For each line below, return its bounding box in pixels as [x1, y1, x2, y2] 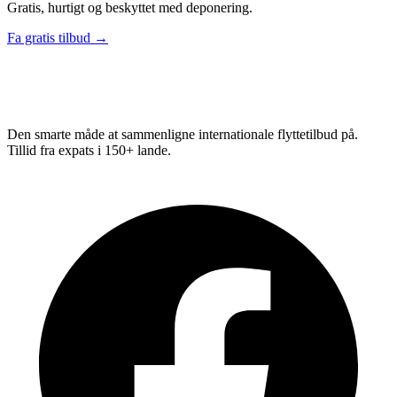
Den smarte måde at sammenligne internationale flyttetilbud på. [7, 127, 358, 143]
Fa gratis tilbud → [7, 29, 108, 45]
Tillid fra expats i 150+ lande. [7, 143, 171, 159]
